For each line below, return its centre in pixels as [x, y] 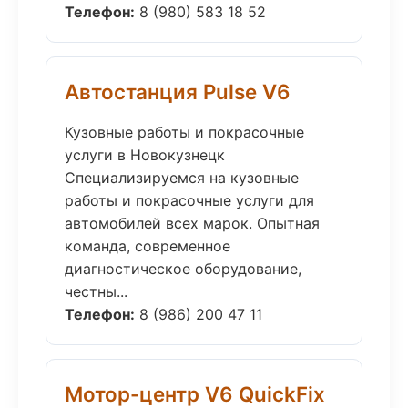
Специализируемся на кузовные [182, 178]
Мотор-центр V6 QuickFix [195, 394]
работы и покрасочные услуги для [189, 200]
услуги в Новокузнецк [145, 155]
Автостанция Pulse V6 [178, 92]
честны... [96, 291]
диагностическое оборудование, [183, 269]
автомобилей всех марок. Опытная [192, 223]
